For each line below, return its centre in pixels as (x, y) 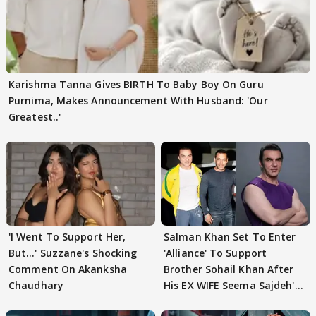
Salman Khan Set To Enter (230, 236)
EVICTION (187, 301)
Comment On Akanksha (68, 269)
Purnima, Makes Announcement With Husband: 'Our (138, 100)
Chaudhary (36, 285)
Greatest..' (35, 116)
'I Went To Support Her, (67, 236)
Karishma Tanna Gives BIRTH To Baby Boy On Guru (136, 84)
